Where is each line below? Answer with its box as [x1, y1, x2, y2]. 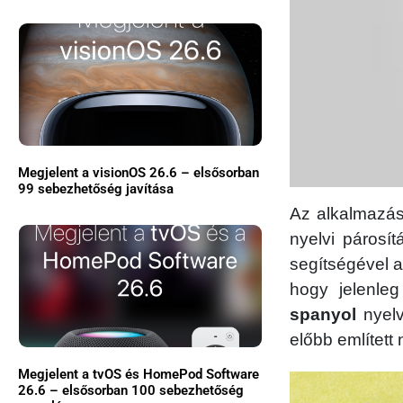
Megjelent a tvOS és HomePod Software [18, 365, 259, 382]
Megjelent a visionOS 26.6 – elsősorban [18, 164, 259, 181]
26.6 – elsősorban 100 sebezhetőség [18, 381, 244, 399]
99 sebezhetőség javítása [18, 180, 174, 197]
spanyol [290, 305, 357, 325]
